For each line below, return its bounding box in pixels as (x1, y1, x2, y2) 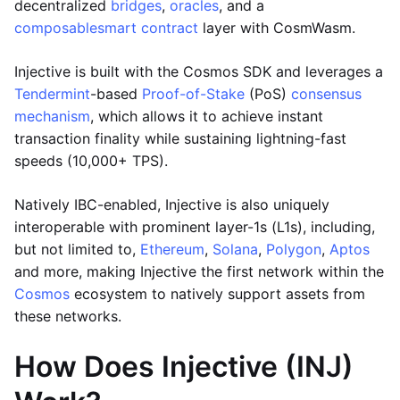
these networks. (14, 307, 121, 325)
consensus (291, 85, 362, 103)
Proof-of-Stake (142, 85, 245, 103)
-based (90, 85, 142, 103)
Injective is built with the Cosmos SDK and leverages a (14, 62, 383, 80)
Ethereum (140, 240, 204, 258)
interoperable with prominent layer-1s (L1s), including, (14, 218, 375, 236)
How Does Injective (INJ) (14, 349, 354, 384)
